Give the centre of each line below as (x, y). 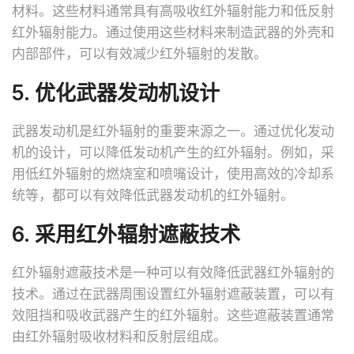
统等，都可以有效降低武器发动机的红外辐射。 (153, 195)
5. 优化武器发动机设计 (116, 92)
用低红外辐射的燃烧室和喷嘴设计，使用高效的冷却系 (173, 173)
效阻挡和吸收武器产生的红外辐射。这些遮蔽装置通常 (173, 315)
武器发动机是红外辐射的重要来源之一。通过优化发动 (173, 131)
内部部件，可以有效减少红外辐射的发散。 (139, 53)
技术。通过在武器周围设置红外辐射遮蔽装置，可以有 (173, 294)
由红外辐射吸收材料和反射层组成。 (119, 336)
